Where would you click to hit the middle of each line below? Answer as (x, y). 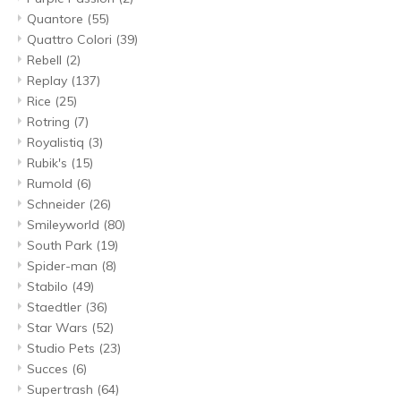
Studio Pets (63, 349)
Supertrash (62, 390)
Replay (49, 81)
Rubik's (49, 163)
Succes (49, 369)
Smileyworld (65, 225)
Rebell (46, 60)
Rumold (51, 184)
